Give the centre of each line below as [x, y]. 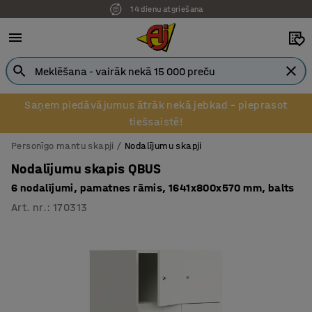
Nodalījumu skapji [163, 146]
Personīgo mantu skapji [63, 146]
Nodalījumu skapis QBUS [86, 169]
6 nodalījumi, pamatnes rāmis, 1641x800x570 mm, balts [153, 188]
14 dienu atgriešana [166, 6]
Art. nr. [29, 207]
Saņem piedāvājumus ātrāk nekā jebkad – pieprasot [156, 105]
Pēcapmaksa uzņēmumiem [164, 19]
